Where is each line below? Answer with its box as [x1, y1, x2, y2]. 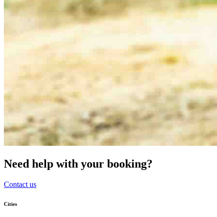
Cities [4, 201, 17, 207]
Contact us [4, 180, 36, 189]
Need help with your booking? [4, 157, 153, 170]
